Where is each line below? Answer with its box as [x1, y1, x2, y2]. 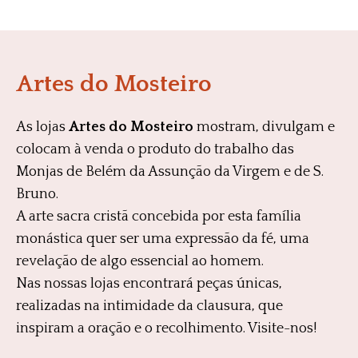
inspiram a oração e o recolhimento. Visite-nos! [16, 320, 316, 337]
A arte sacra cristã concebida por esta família [16, 209, 301, 225]
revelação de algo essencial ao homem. [16, 253, 264, 270]
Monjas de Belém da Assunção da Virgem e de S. [16, 164, 324, 181]
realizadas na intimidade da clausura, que [16, 298, 283, 315]
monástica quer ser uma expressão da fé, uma [16, 231, 309, 248]
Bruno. [16, 186, 58, 203]
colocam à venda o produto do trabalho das [16, 141, 294, 158]
